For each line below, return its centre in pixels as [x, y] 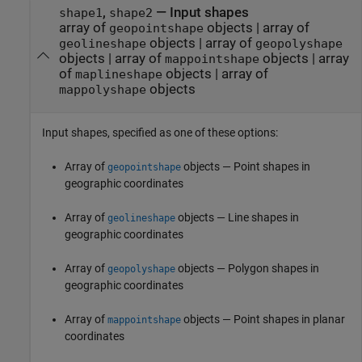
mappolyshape [102, 90]
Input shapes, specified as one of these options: [160, 132]
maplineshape [118, 75]
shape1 [80, 13]
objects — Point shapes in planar [263, 319]
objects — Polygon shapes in [247, 268]
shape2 [130, 13]
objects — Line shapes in [237, 217]
